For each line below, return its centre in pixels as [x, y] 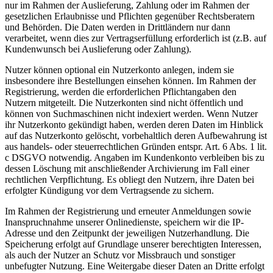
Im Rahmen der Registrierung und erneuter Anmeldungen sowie [128, 211]
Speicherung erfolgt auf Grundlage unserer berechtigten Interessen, [133, 244]
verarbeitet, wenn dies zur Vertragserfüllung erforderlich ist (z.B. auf [136, 38]
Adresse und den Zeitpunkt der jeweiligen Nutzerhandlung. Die [127, 233]
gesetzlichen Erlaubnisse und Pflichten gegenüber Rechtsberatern [130, 16]
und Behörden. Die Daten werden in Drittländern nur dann [118, 27]
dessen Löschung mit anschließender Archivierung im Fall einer [127, 168]
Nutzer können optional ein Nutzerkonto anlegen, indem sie [119, 69]
